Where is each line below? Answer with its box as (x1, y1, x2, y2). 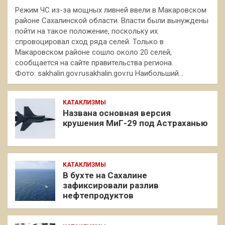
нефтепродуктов (63, 190, 134, 200)
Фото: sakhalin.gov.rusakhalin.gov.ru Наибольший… (15, 68, 183, 78)
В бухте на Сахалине (63, 170, 147, 180)
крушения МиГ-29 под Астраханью (63, 118, 208, 128)
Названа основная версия (63, 107, 171, 118)
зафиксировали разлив (63, 180, 159, 190)
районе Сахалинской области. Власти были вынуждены (15, 16, 208, 25)
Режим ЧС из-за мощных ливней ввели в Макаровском (15, 5, 206, 15)
